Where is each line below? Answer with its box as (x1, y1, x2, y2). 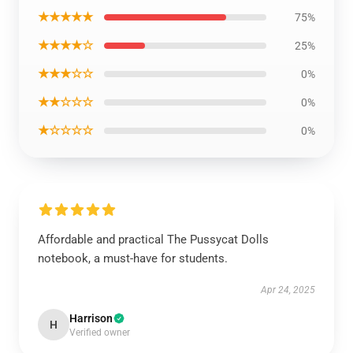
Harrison (69, 312, 113, 325)
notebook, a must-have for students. (38, 251, 228, 266)
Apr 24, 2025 (261, 284, 315, 295)
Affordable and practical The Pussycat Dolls (38, 232, 269, 247)
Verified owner (69, 327, 130, 338)
